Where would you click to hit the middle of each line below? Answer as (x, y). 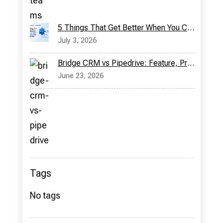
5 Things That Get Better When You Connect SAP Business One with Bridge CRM (190, 28)
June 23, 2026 (80, 76)
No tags (45, 196)
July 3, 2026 (77, 41)
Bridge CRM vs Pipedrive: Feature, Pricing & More (190, 63)
